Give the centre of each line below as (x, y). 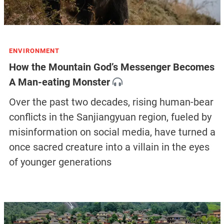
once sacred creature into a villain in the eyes (109, 147)
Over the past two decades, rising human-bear (111, 102)
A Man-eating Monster (59, 82)
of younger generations (60, 162)
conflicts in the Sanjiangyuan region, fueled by (110, 117)
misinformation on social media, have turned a (112, 132)
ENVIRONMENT (34, 51)
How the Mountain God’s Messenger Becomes (111, 67)
